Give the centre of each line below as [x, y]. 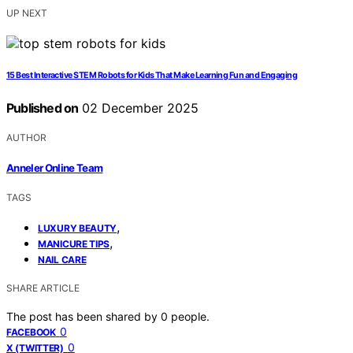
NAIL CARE [62, 259]
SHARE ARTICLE [43, 288]
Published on [43, 108]
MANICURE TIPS [74, 243]
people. [190, 316]
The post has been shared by [84, 316]
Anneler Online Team [55, 167]
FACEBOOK [31, 332]
